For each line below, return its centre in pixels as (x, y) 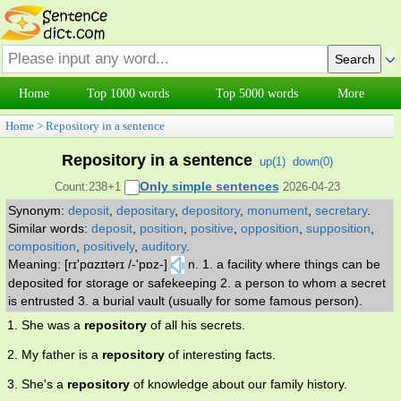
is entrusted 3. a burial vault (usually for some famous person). (187, 301)
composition (42, 247)
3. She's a (37, 384)
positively (109, 247)
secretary (341, 211)
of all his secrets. (196, 325)
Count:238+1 (89, 187)
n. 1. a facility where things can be (284, 264)
